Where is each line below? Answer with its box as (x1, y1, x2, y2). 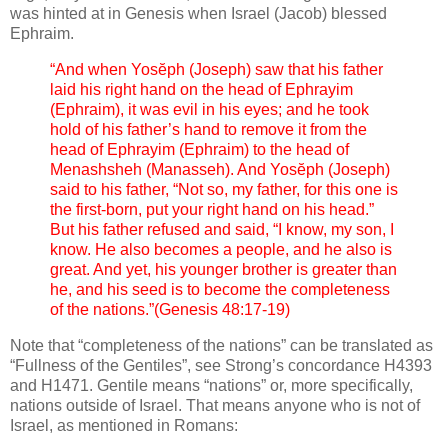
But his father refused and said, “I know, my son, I (50, 220, 394, 238)
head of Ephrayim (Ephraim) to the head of (50, 140, 349, 158)
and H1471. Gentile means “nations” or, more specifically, (10, 376, 413, 394)
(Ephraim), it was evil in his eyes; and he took (50, 100, 369, 118)
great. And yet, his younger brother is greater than (50, 260, 397, 278)
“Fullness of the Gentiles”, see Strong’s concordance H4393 (10, 356, 432, 374)
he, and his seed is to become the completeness (50, 280, 390, 298)
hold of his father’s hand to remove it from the (50, 120, 367, 138)
